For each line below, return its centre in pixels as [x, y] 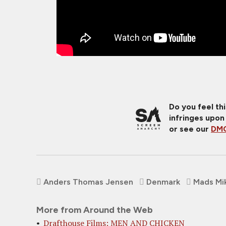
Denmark [163, 182]
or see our [190, 129]
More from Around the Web [95, 210]
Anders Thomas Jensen [88, 182]
